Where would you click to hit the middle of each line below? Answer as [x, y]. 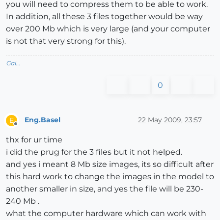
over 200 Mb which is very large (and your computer [108, 28]
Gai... [14, 63]
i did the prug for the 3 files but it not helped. [94, 152]
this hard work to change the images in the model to [110, 176]
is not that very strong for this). [66, 41]
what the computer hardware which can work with [106, 213]
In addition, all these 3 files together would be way [104, 16]
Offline [25, 128]
